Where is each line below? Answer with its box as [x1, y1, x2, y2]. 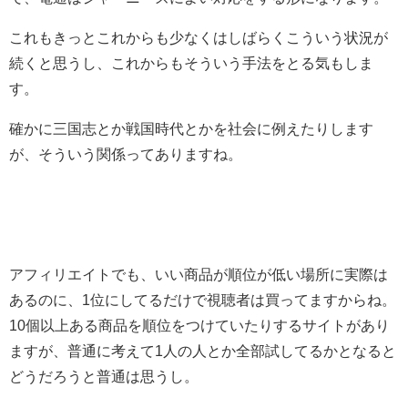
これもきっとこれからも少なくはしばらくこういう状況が [9, 29, 388, 45]
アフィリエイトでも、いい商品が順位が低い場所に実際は [9, 266, 388, 281]
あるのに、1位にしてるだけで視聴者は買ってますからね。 [9, 291, 396, 307]
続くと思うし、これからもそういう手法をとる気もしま [9, 55, 373, 70]
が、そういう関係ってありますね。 [9, 146, 242, 161]
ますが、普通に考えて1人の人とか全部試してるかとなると [9, 342, 396, 358]
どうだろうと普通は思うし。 [9, 368, 199, 383]
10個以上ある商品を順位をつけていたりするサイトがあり [9, 317, 390, 332]
